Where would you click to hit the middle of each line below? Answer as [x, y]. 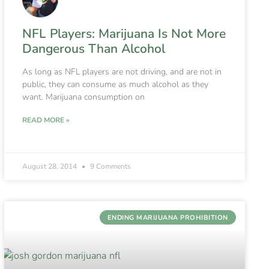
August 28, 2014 [50, 167]
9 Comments [109, 167]
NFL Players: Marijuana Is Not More [124, 34]
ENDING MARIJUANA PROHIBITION [168, 217]
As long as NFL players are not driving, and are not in [122, 72]
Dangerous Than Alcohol [93, 49]
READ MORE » [46, 120]
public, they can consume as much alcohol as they [115, 85]
